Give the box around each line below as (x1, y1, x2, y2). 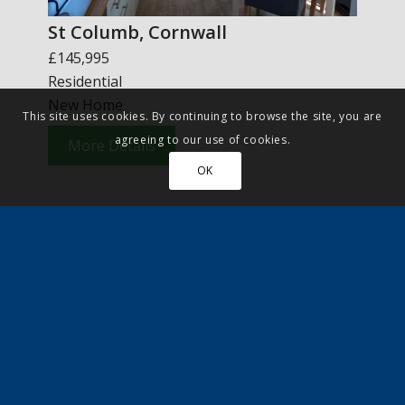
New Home (47, 95, 123, 116)
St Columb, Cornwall (47, 19, 227, 44)
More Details (67, 136, 155, 156)
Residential (47, 71, 122, 92)
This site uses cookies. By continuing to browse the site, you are (23, 108, 382, 125)
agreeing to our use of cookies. (114, 132, 291, 148)
